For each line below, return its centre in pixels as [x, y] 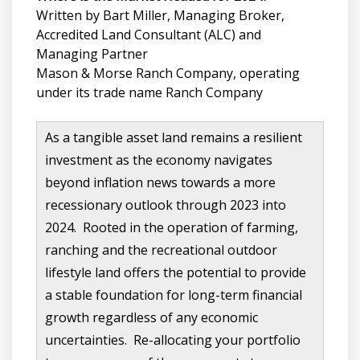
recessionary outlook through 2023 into [166, 205]
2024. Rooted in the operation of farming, [172, 227]
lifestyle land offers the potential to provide [176, 272]
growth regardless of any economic [151, 317]
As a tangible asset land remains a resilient [174, 137]
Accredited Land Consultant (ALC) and [149, 34]
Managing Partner [92, 53]
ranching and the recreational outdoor [161, 250]
